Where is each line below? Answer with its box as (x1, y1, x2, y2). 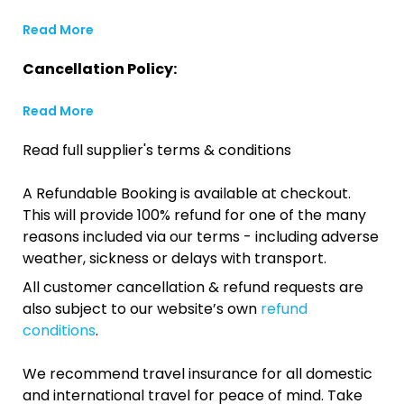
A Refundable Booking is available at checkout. (23, 183, 351, 204)
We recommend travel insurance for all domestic (23, 363, 372, 384)
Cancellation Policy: (23, 59, 177, 79)
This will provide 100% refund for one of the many (23, 205, 366, 225)
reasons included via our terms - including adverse (23, 226, 379, 247)
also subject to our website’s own (23, 298, 261, 319)
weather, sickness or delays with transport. (23, 248, 326, 269)
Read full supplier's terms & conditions (23, 140, 291, 161)
